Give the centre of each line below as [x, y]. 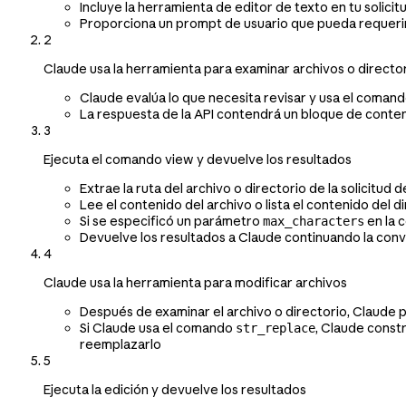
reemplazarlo [121, 344]
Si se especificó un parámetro [171, 221]
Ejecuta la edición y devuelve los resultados [175, 389]
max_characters [314, 221]
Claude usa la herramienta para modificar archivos [195, 282]
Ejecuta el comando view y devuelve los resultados [198, 159]
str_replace [275, 328]
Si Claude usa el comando [158, 328]
